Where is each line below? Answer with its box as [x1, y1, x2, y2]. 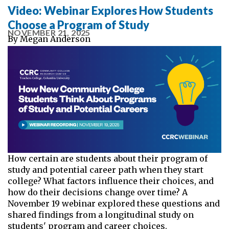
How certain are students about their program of [8, 153, 208, 164]
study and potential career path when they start [8, 164, 203, 175]
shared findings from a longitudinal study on [8, 209, 194, 220]
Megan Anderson [20, 33, 90, 44]
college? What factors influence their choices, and [8, 175, 214, 186]
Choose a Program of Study [8, 17, 151, 32]
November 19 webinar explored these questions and [8, 198, 220, 209]
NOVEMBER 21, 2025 [8, 27, 90, 37]
